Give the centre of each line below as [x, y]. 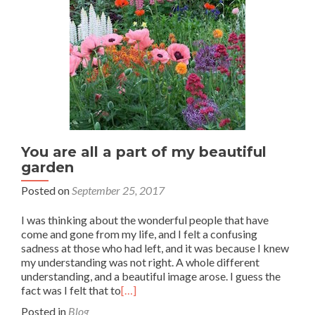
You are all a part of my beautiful [144, 152]
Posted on [46, 190]
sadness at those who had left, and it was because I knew [155, 247]
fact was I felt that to [71, 290]
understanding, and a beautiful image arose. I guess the [151, 276]
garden [47, 167]
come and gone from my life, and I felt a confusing [139, 233]
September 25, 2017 [118, 190]
